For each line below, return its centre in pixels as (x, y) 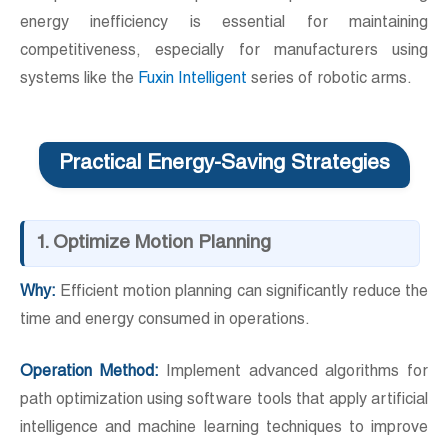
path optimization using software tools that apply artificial (224, 401)
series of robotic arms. (329, 80)
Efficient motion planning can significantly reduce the (242, 293)
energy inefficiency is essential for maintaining (224, 24)
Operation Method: (89, 373)
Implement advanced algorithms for (293, 373)
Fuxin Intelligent (192, 80)
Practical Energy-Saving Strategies (224, 165)
